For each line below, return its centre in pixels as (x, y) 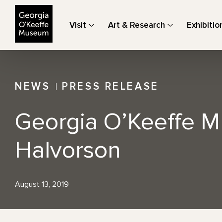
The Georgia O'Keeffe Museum (105, 9)
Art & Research (137, 25)
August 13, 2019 (42, 184)
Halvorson (68, 150)
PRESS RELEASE (111, 86)
